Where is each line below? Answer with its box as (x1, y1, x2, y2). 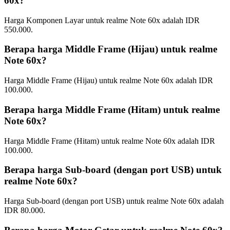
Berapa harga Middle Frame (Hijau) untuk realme (4, 44, 217, 55)
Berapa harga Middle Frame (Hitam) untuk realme (4, 104, 220, 115)
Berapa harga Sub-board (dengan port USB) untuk (4, 164, 222, 176)
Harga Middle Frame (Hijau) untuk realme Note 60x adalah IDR (4, 76, 213, 85)
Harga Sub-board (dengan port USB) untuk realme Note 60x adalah (4, 197, 224, 206)
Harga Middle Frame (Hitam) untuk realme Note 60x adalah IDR (4, 136, 215, 145)
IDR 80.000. (4, 206, 45, 215)
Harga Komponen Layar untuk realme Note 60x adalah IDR (4, 15, 200, 25)
